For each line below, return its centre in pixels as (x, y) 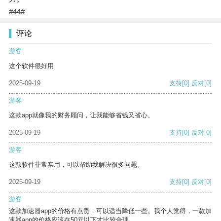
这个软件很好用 (31, 66)
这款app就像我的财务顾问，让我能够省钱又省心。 (81, 115)
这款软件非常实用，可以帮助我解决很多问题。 (76, 165)
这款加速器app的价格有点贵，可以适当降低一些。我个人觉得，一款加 (110, 211)
